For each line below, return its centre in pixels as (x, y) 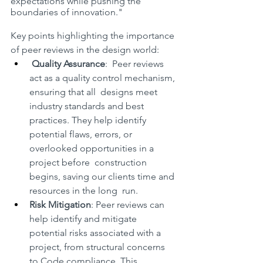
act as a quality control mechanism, (103, 77)
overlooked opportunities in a (93, 148)
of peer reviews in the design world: (85, 49)
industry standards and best (88, 106)
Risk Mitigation (60, 204)
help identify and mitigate (84, 218)
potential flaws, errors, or (82, 134)
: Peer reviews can (129, 204)
